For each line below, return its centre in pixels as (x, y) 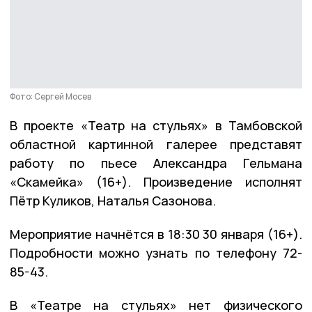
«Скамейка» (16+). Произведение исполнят (156, 181)
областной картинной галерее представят (156, 144)
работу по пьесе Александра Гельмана (156, 163)
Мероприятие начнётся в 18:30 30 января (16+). (156, 234)
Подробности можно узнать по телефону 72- (156, 252)
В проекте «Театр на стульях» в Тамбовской (156, 125)
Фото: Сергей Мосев (50, 96)
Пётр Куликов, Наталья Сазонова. (113, 200)
